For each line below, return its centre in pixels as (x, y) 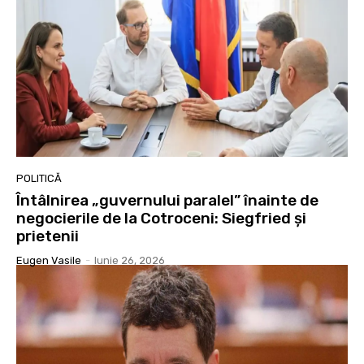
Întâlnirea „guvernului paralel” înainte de (167, 200)
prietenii (48, 236)
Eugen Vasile (49, 260)
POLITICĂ (39, 178)
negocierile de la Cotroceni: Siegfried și (161, 218)
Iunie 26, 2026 (130, 260)
